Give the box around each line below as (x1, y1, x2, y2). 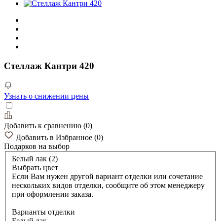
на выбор (38, 142, 70, 150)
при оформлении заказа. (12, 190, 93, 199)
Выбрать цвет (12, 163, 58, 172)
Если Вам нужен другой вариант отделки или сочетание (12, 172, 203, 181)
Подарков (4, 142, 38, 150)
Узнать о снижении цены (4, 91, 89, 100)
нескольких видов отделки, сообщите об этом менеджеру (12, 181, 205, 190)
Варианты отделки (12, 208, 75, 217)
